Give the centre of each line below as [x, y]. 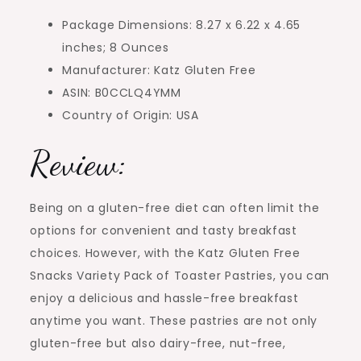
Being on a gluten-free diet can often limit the [175, 208]
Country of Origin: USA [131, 116]
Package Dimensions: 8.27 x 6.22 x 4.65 [182, 25]
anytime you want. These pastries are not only [174, 321]
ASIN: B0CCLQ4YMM [122, 93]
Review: [79, 164]
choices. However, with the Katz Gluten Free [165, 253]
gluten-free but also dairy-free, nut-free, [158, 344]
